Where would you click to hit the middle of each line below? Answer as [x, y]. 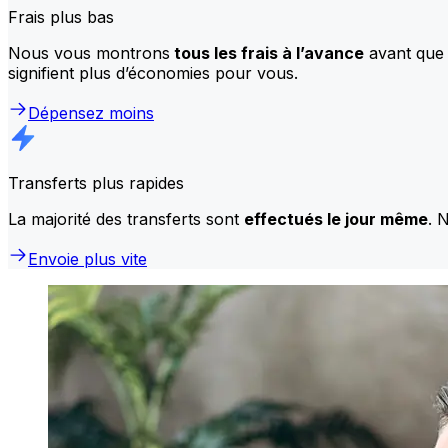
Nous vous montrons [89, 52]
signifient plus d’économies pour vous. [153, 72]
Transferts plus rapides [96, 182]
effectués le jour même [336, 218]
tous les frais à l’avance [267, 52]
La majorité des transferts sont [126, 218]
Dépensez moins [91, 112]
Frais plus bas [61, 16]
